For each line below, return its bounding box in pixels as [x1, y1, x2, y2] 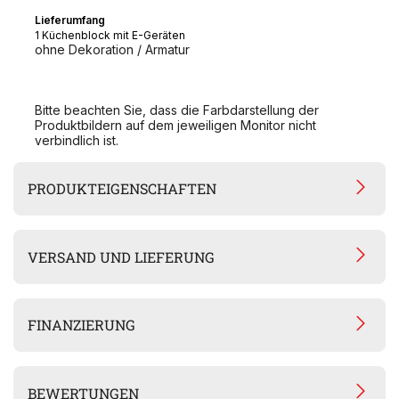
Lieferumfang [35, 12, 105, 27]
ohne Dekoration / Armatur [35, 41, 193, 57]
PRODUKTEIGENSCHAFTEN [28, 179, 217, 199]
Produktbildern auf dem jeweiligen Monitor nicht [35, 117, 316, 133]
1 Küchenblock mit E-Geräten [35, 28, 185, 42]
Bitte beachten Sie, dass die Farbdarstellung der [35, 102, 319, 118]
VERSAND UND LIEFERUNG [28, 247, 216, 266]
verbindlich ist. [35, 132, 118, 148]
